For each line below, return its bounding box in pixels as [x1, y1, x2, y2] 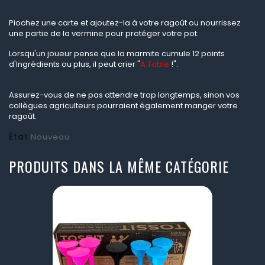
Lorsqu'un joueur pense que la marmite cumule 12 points [9, 48, 225, 60]
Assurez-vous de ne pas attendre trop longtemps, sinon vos [9, 89, 240, 101]
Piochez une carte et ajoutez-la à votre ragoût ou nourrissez [9, 17, 241, 29]
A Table [140, 59, 169, 70]
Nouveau [31, 131, 70, 143]
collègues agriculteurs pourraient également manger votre [9, 100, 238, 112]
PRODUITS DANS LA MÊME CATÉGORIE [9, 156, 229, 177]
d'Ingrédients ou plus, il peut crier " [9, 59, 140, 70]
